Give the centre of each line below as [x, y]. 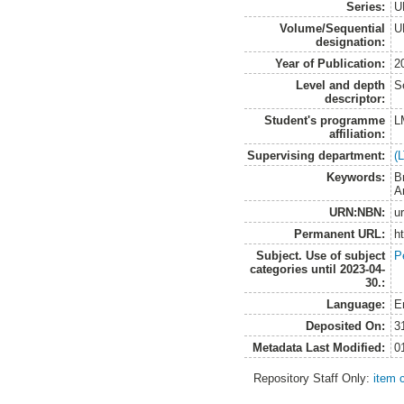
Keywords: [356, 178]
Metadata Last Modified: [319, 348]
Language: [356, 305]
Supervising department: [317, 156]
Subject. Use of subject [321, 256]
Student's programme [325, 121]
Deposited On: [346, 326]
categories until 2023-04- [318, 270]
